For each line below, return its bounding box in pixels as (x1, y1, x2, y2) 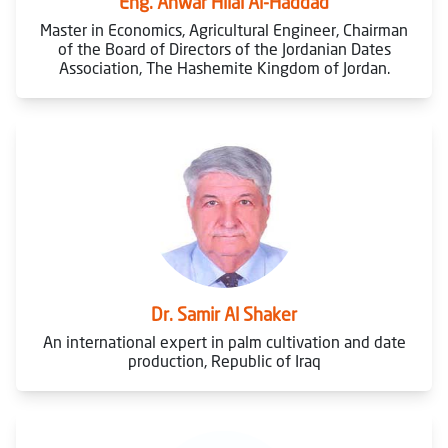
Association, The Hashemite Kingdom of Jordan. (58, 58, 390, 78)
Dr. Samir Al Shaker (151, 303, 297, 325)
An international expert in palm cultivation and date (42, 332, 406, 352)
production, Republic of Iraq (127, 351, 321, 371)
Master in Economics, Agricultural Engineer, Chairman (40, 20, 408, 40)
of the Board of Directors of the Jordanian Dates (57, 39, 391, 59)
